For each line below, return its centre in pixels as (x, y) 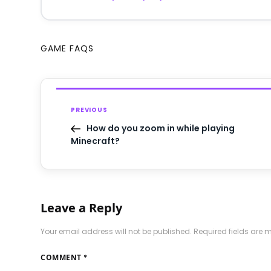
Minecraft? (96, 141)
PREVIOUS (89, 110)
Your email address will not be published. (116, 232)
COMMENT (62, 258)
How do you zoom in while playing (161, 129)
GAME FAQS (67, 49)
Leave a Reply (82, 208)
